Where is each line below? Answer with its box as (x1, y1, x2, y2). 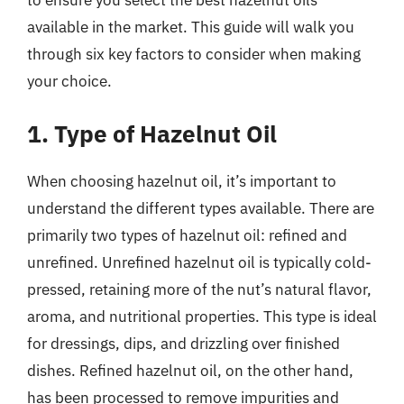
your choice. (27, 70, 112, 91)
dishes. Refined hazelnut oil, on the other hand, (27, 361, 353, 381)
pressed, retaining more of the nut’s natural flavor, (27, 280, 372, 299)
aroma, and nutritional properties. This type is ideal (27, 307, 377, 326)
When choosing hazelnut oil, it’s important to (27, 171, 336, 191)
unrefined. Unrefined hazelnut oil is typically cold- (27, 252, 372, 272)
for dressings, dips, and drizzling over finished (27, 334, 340, 353)
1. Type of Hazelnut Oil (27, 118, 277, 149)
